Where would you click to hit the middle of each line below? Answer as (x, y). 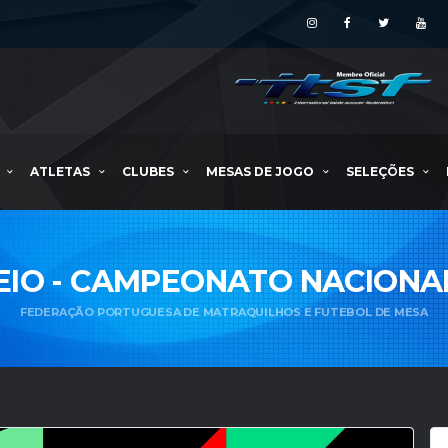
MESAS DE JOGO (260, 171)
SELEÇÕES (380, 171)
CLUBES (148, 171)
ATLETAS (60, 171)
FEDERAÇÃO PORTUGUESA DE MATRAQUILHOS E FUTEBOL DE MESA (224, 312)
